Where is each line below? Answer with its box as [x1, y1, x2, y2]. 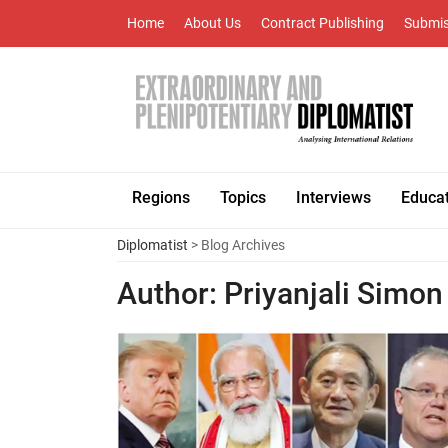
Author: [117, 276, 217, 311]
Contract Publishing [261, 15, 384, 31]
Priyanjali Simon [217, 276, 443, 311]
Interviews [296, 188, 371, 207]
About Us [184, 15, 241, 31]
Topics [220, 188, 266, 207]
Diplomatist [117, 237, 188, 253]
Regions [132, 188, 190, 207]
